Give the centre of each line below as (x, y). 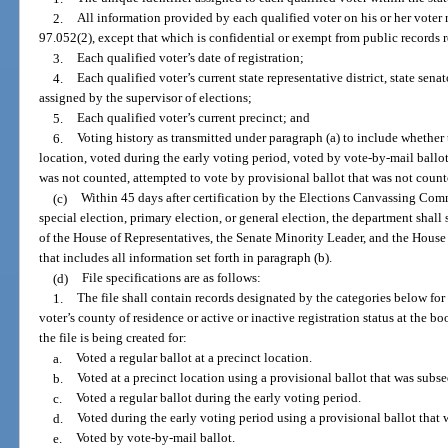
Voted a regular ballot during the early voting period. (218, 398)
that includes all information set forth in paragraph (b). (186, 258)
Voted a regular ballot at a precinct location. (193, 358)
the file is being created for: (113, 338)
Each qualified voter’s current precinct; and (193, 118)
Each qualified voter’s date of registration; (190, 58)
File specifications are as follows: (171, 278)
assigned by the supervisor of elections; (146, 98)
